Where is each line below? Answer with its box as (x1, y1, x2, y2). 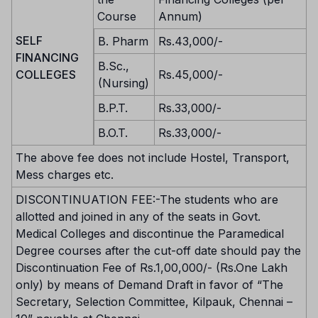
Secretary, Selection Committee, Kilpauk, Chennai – (16, 294, 292, 309)
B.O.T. (98, 125, 128, 140)
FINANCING (16, 50, 79, 65)
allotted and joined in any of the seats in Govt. (16, 209, 261, 224)
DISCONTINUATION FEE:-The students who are (16, 192, 278, 207)
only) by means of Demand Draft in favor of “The (16, 277, 283, 292)
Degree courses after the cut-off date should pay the (16, 243, 301, 258)
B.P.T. (98, 100, 128, 115)
